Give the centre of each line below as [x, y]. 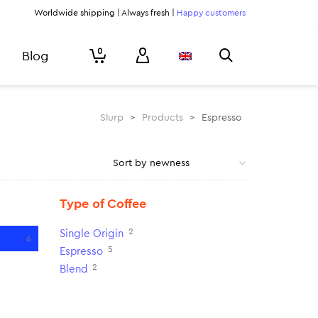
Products [163, 118]
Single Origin [91, 234]
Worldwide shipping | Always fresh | [105, 13]
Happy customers [211, 13]
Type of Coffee [103, 204]
